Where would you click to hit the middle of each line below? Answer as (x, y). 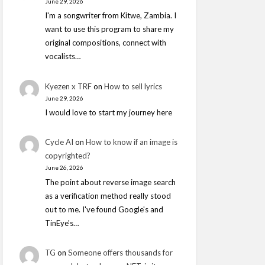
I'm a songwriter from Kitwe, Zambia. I (110, 16)
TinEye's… (62, 223)
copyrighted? (67, 156)
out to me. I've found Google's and (104, 210)
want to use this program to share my (109, 29)
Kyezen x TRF (68, 86)
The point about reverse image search (110, 182)
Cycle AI (59, 142)
